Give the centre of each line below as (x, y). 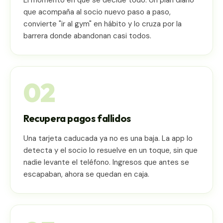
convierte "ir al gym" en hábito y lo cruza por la (103, 24)
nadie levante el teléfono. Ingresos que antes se (106, 162)
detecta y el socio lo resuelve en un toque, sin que (111, 150)
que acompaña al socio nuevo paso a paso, (97, 12)
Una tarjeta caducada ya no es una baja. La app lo (108, 138)
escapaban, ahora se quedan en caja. (86, 174)
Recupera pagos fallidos (77, 118)
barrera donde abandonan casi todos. (87, 36)
